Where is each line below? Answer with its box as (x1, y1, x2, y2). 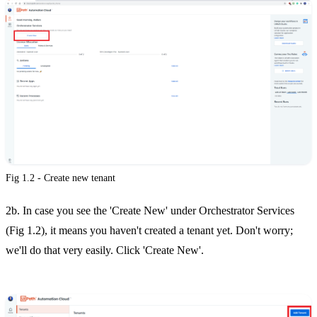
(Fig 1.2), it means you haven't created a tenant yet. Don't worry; (6, 224, 293, 236)
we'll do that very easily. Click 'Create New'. (6, 243, 204, 256)
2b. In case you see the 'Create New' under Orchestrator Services (6, 204, 294, 217)
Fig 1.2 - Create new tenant (6, 172, 115, 183)
